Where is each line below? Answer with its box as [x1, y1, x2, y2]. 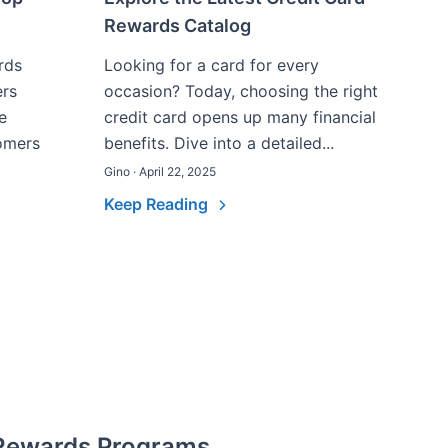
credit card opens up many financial [104, 107, 376, 127]
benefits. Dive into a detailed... [104, 133, 334, 153]
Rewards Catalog [104, 15, 251, 36]
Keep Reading [104, 194, 212, 214]
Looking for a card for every [104, 55, 319, 75]
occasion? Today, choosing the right [104, 81, 378, 101]
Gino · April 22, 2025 [104, 164, 216, 179]
